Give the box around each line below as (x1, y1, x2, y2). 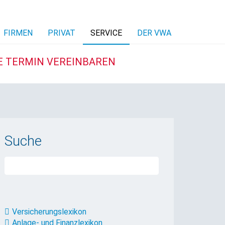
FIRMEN (4, 28, 33, 38)
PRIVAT (48, 28, 75, 38)
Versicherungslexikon (12, 207, 87, 216)
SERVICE (90, 28, 122, 38)
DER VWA (137, 28, 171, 38)
